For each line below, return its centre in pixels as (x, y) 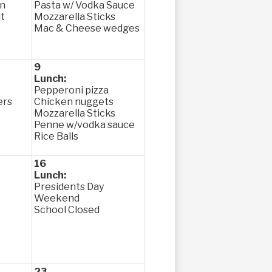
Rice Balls (56, 136)
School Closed (67, 210)
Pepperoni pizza (71, 90)
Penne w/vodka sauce (84, 125)
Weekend (57, 198)
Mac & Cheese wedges (87, 28)
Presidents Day (69, 187)
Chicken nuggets (74, 102)
